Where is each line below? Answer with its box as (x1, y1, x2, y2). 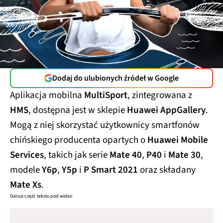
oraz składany (138, 163, 196, 177)
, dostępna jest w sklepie (28, 103, 127, 117)
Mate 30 (168, 148, 201, 162)
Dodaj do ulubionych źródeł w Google (52, 72, 179, 84)
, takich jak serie (44, 148, 110, 162)
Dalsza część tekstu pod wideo (10, 192, 72, 200)
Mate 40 (110, 148, 142, 162)
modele (10, 163, 42, 177)
